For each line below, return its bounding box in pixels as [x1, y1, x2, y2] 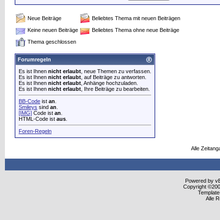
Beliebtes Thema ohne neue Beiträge [92, 27, 179, 33]
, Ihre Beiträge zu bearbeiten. [81, 86, 150, 92]
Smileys [19, 104, 37, 110]
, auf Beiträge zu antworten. [81, 74, 146, 80]
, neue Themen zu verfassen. [81, 68, 151, 74]
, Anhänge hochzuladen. [81, 80, 138, 86]
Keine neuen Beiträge [27, 27, 78, 33]
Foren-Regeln [19, 128, 52, 134]
